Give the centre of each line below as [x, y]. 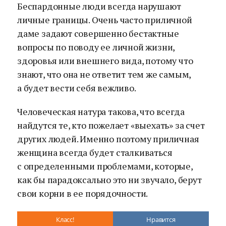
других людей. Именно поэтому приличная [108, 139]
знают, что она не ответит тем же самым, [104, 74]
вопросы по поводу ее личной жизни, [96, 47]
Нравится [161, 219]
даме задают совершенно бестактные [98, 33]
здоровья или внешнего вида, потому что [105, 61]
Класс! [65, 219]
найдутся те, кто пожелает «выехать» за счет [111, 125]
